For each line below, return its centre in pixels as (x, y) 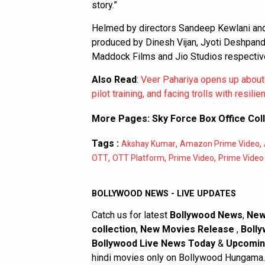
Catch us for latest (131, 215)
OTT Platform (138, 158)
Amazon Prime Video (220, 143)
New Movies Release (188, 229)
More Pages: (122, 118)
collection (114, 229)
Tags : (105, 143)
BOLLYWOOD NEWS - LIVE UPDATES (164, 193)
